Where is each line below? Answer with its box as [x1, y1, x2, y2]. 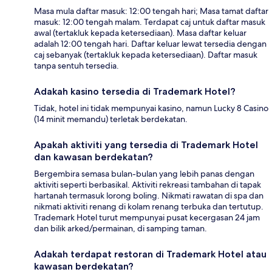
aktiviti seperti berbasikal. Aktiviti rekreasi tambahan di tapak [34, 178, 261, 190]
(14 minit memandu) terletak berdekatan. [34, 113, 188, 124]
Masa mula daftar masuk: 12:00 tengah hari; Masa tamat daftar [34, 5, 268, 16]
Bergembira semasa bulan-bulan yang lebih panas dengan [34, 168, 254, 179]
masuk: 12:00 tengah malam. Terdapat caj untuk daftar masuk [34, 16, 265, 27]
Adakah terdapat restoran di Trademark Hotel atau [34, 248, 267, 260]
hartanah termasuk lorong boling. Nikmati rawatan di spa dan [34, 189, 263, 201]
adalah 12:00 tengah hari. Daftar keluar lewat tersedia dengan [34, 38, 267, 49]
